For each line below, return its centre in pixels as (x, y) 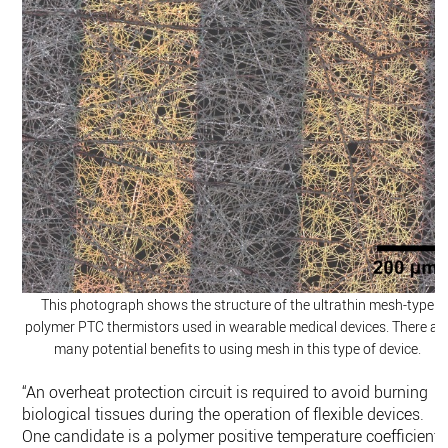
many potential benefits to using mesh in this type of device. (237, 348)
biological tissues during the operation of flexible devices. (223, 413)
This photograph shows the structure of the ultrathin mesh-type (237, 304)
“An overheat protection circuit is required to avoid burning (225, 391)
